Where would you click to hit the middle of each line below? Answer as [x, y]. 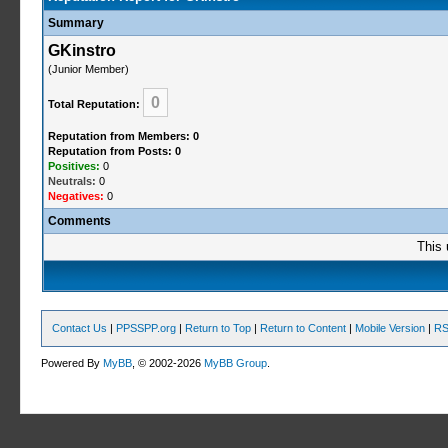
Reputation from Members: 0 [123, 136]
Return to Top [218, 328]
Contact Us [80, 328]
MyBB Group [236, 363]
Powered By [72, 363]
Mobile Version [390, 328]
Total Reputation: [93, 104]
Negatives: [75, 196]
